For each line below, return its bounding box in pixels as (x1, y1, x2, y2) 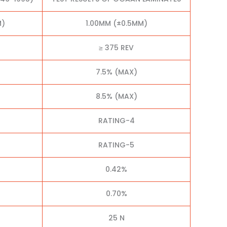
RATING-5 (98, 140, 134, 150)
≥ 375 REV (99, 43, 134, 53)
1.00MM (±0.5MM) (85, 18, 147, 29)
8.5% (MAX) (95, 91, 137, 102)
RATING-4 (98, 116, 135, 126)
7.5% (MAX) (95, 67, 137, 78)
